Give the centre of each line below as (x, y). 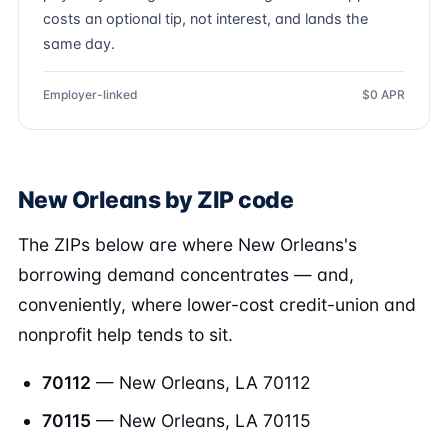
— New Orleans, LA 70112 (201, 382)
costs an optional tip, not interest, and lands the (205, 19)
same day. (79, 44)
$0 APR (383, 94)
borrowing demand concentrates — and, (186, 274)
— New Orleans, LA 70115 (201, 420)
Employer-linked (90, 94)
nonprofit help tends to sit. (125, 334)
